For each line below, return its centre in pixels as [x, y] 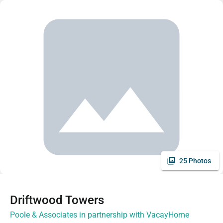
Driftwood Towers [57, 200]
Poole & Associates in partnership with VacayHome [100, 215]
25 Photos [195, 161]
